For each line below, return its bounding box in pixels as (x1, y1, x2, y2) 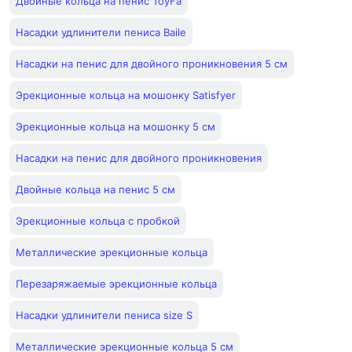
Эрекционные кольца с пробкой (16, 214, 180, 227)
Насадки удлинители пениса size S (16, 309, 192, 321)
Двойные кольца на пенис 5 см (16, 183, 175, 196)
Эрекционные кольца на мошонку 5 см (16, 120, 215, 133)
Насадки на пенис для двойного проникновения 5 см (16, 57, 288, 70)
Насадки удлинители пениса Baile (16, 26, 186, 38)
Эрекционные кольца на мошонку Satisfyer (16, 89, 236, 101)
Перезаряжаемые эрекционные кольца (16, 277, 217, 290)
